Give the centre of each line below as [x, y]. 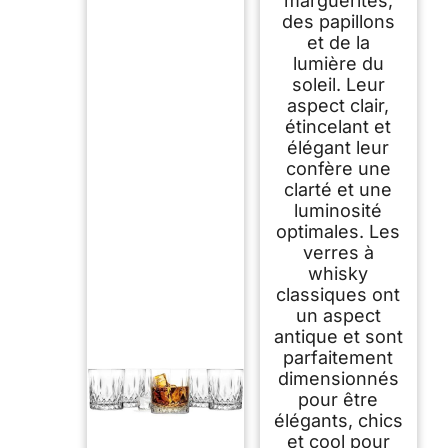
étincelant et [338, 127]
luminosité [338, 211]
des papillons [338, 22]
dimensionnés [338, 379]
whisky [338, 274]
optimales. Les [338, 232]
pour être [338, 400]
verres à [338, 253]
